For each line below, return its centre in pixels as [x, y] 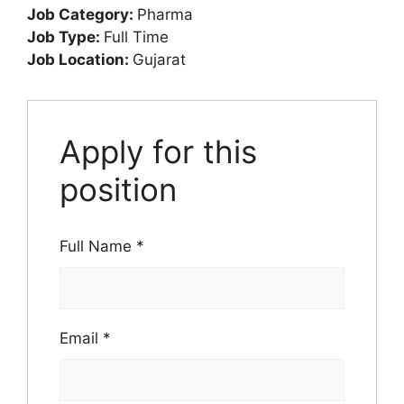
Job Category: [82, 14]
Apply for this [158, 151]
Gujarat [159, 59]
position [118, 189]
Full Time [136, 37]
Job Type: [65, 37]
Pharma [165, 14]
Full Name [98, 246]
